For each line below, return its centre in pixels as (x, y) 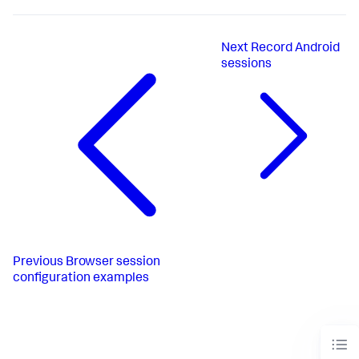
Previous (38, 262)
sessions (246, 65)
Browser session (113, 262)
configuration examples (81, 278)
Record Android (295, 49)
